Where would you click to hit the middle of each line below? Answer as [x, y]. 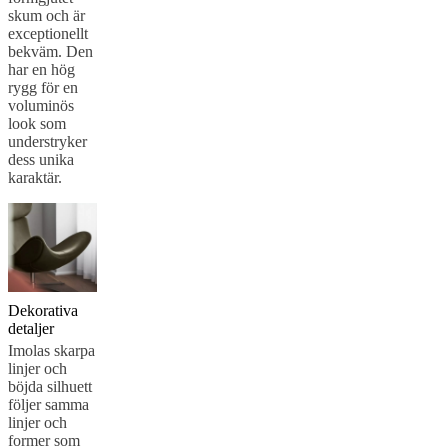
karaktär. [35, 178]
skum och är [46, 16]
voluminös [41, 106]
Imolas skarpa [51, 351]
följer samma [48, 405]
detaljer [31, 329]
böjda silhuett [50, 387]
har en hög [41, 70]
